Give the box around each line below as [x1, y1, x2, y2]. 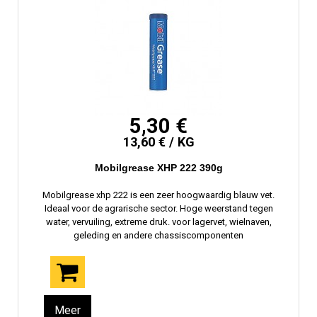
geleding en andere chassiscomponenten [74, 230, 243, 241]
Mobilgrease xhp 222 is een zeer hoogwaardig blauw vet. [42, 190, 275, 201]
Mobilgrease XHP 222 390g [94, 162, 223, 174]
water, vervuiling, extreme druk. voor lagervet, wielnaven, [45, 217, 272, 228]
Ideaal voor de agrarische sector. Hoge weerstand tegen [44, 203, 273, 214]
